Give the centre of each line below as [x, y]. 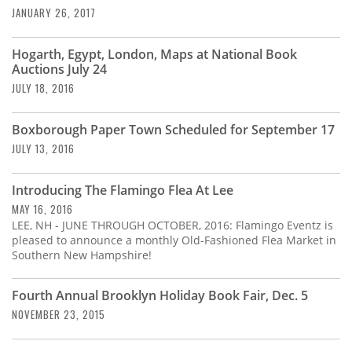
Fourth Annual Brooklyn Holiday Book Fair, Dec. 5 [160, 295]
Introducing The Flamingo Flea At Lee [123, 190]
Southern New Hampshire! [82, 255]
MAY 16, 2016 [42, 209]
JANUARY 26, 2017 [54, 12]
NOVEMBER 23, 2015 [59, 314]
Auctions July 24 [59, 69]
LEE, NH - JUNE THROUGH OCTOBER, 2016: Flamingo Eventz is [172, 225]
